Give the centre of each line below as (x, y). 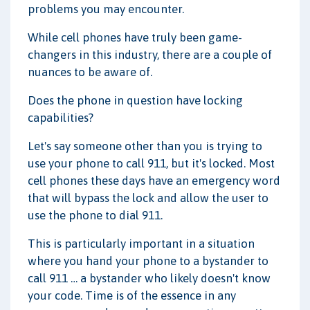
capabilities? (61, 117)
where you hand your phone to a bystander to (148, 261)
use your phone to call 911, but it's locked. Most (151, 163)
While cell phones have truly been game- (135, 37)
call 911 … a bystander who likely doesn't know (149, 278)
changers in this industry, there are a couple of (150, 54)
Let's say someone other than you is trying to (145, 146)
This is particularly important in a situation (141, 243)
